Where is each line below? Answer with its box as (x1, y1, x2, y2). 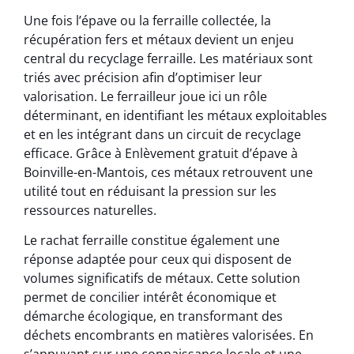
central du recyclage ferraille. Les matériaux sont (24, 49, 313, 67)
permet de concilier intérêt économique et (24, 288, 277, 307)
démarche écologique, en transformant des (24, 307, 283, 326)
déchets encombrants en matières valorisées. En (24, 326, 314, 345)
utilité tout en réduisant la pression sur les (24, 182, 277, 200)
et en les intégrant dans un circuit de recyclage (24, 125, 301, 143)
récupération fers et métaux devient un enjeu (24, 30, 294, 48)
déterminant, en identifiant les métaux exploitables (24, 106, 327, 124)
